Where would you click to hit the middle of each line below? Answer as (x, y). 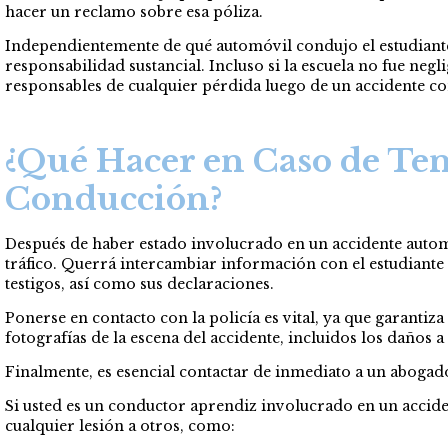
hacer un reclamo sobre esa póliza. (134, 11)
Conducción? (113, 198)
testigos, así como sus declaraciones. (139, 283)
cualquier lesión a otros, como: (120, 425)
